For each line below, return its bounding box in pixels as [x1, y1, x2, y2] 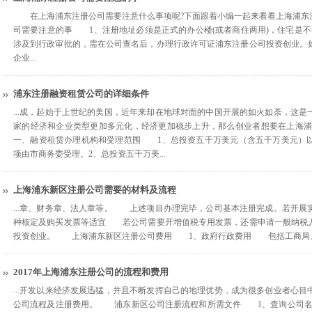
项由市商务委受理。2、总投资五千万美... [13, 149, 166, 159]
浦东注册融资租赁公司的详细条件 [13, 88, 149, 99]
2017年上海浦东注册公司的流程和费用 [13, 267, 169, 277]
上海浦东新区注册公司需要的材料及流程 [13, 185, 176, 195]
